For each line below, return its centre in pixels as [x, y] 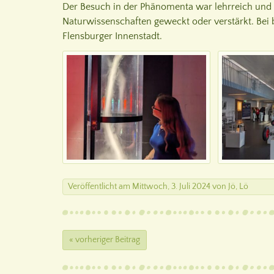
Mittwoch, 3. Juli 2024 [171, 187]
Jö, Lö [238, 187]
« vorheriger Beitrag [105, 240]
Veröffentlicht [93, 187]
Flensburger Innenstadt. [112, 36]
